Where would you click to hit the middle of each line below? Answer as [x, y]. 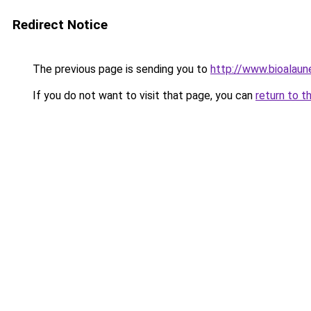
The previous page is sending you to [120, 69]
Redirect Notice [60, 25]
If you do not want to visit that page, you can [143, 95]
